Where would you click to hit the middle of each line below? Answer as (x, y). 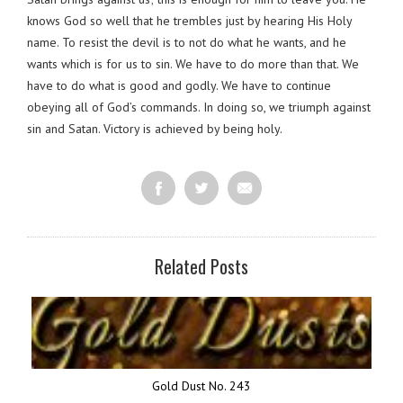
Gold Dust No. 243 (201, 385)
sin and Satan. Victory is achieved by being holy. (155, 128)
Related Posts (201, 266)
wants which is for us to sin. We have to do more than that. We (193, 63)
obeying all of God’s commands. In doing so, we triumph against (199, 107)
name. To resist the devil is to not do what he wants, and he (187, 42)
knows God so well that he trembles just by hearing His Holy (189, 20)
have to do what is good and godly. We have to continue (179, 85)
